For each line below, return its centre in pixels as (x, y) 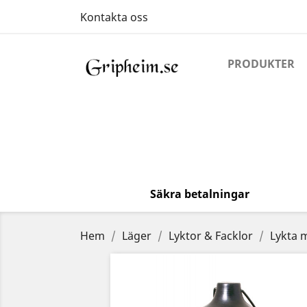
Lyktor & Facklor (211, 236)
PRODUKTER (261, 64)
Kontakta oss (114, 17)
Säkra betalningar (200, 194)
